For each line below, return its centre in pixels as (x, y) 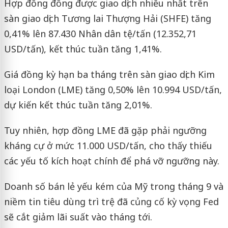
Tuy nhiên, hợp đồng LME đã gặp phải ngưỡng (105, 130)
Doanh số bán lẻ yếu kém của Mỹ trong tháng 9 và (113, 186)
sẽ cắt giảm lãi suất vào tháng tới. (78, 217)
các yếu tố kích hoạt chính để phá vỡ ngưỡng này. (111, 161)
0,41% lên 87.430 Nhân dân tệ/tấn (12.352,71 (100, 33)
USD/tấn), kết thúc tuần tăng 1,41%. (83, 49)
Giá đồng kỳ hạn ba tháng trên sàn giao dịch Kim (109, 74)
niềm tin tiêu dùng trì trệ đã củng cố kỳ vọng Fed (111, 201)
